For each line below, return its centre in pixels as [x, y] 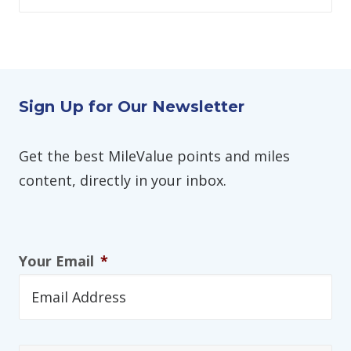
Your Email [56, 261]
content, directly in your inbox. [123, 180]
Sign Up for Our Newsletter [132, 107]
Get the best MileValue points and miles [154, 156]
